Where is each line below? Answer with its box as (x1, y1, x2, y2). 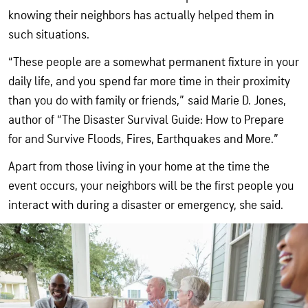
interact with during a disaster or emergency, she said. (8, 198, 283, 212)
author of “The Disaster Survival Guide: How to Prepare (8, 113, 284, 127)
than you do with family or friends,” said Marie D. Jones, (8, 93, 286, 108)
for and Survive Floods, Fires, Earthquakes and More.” (8, 132, 279, 146)
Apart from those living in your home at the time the (8, 159, 269, 174)
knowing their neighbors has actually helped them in (8, 8, 274, 23)
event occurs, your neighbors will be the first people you (8, 179, 294, 193)
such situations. (8, 27, 89, 42)
